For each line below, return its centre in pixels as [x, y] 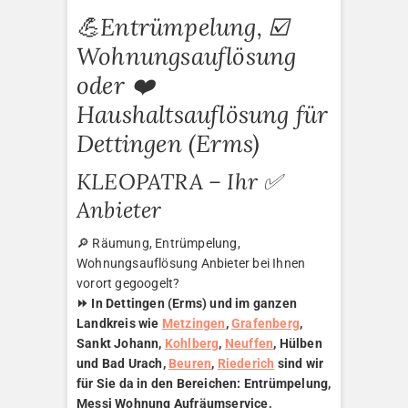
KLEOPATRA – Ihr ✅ [179, 182]
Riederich [246, 364]
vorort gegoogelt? [128, 284]
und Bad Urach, [122, 364]
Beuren [190, 364]
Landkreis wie [119, 324]
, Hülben [298, 344]
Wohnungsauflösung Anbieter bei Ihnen [191, 264]
